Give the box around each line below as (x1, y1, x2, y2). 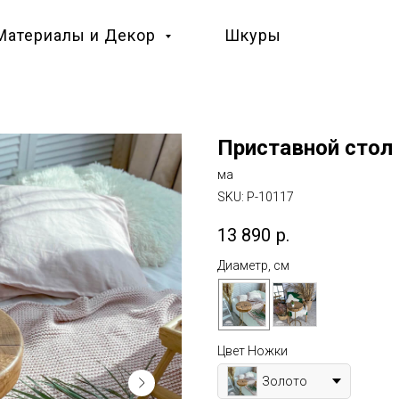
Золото (262, 373, 307, 388)
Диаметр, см (217, 258, 289, 273)
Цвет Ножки (217, 344, 288, 359)
